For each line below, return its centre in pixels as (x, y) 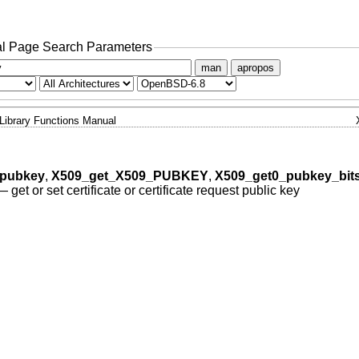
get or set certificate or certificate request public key (155, 191)
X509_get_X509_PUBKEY (129, 176)
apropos (255, 67)
